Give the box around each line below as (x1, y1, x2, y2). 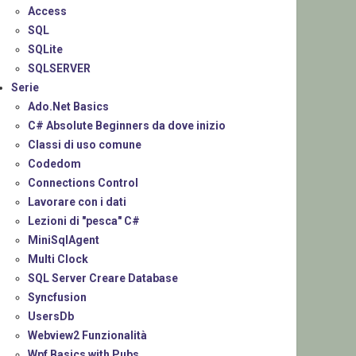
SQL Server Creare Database (28, 272, 179, 285)
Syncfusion (28, 291, 87, 304)
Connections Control (28, 176, 139, 190)
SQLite (28, 43, 64, 56)
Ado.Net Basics (28, 100, 110, 114)
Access (28, 5, 68, 18)
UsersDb (28, 310, 75, 323)
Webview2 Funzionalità (28, 329, 148, 342)
